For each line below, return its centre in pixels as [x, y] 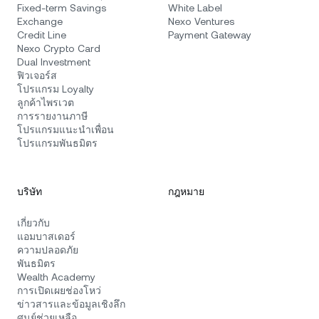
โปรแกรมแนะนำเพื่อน [66, 130]
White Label [195, 8]
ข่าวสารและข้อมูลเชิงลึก [71, 304]
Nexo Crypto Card [59, 48]
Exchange [40, 21]
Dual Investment [54, 62]
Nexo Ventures [201, 21]
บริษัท [30, 192]
